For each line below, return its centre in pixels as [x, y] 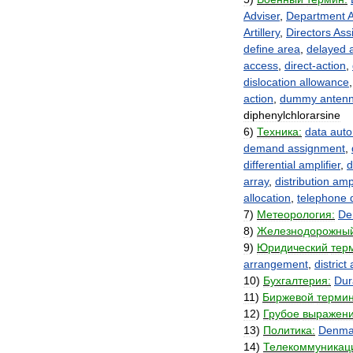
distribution [302, 181]
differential [269, 165]
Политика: [289, 330]
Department [316, 16]
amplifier [320, 165]
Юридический [292, 247]
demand [264, 148]
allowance [324, 82]
